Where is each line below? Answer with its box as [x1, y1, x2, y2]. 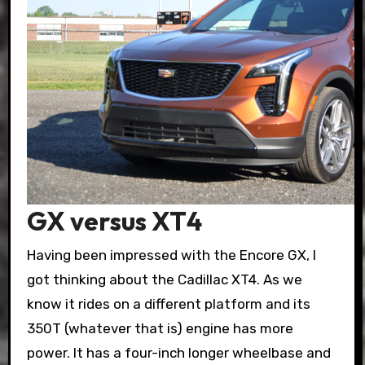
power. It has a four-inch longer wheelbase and [26, 345, 331, 362]
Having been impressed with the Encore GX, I [26, 247, 316, 264]
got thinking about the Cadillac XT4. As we [26, 271, 302, 288]
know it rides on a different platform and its [26, 296, 310, 313]
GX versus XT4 [26, 204, 202, 237]
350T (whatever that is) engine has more [26, 320, 293, 337]
